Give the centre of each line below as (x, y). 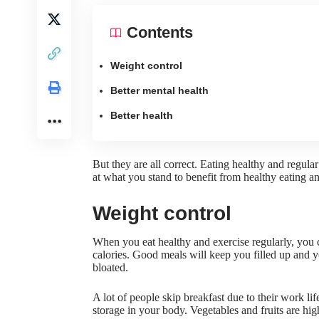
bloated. (110, 268)
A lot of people (127, 298)
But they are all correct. (146, 164)
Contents (160, 32)
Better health (142, 115)
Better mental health (159, 90)
